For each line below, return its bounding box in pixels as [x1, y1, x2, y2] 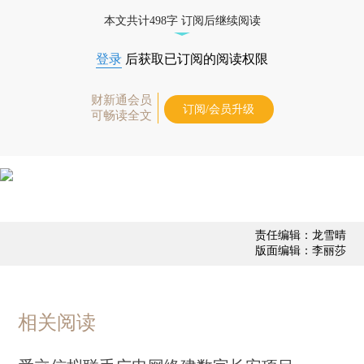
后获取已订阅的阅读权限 [122, 51, 268, 66]
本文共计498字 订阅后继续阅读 [103, 14, 261, 27]
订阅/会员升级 [183, 102, 254, 115]
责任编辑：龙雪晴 [254, 227, 346, 242]
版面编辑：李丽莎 [254, 243, 346, 258]
